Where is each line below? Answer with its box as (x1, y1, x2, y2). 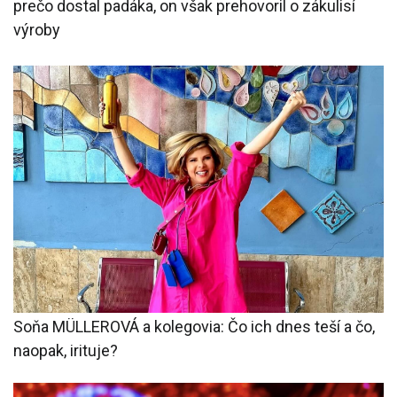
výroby (13, 20, 60, 40)
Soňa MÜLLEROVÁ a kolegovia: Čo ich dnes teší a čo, (13, 317, 375, 336)
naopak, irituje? (13, 341, 118, 360)
